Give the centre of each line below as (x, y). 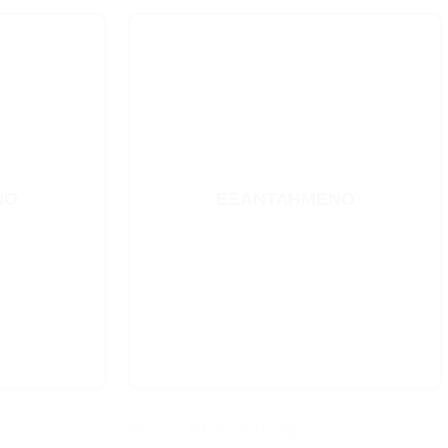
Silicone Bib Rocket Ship (215, 429)
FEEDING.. (160, 408)
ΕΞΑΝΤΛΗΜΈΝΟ (285, 197)
